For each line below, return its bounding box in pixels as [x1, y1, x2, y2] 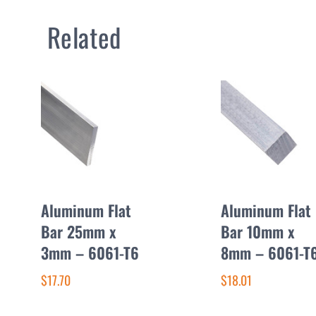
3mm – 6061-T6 [41, 241, 139, 264]
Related [47, 17, 121, 56]
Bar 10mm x [221, 219, 294, 243]
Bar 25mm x [41, 219, 116, 243]
